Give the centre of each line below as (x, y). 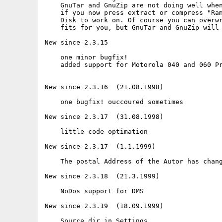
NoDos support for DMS (94, 191)
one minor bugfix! (86, 57)
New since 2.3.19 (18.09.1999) (104, 206)
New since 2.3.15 (76, 42)
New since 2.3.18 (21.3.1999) (102, 176)
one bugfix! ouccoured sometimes (114, 102)
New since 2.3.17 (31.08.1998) (104, 117)
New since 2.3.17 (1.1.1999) (100, 146)
